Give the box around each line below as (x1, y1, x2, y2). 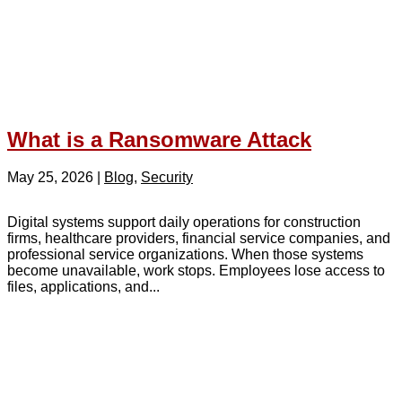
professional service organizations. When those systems (7, 247, 363, 263)
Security (141, 170, 193, 186)
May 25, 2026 (7, 170, 93, 186)
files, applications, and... (7, 279, 160, 295)
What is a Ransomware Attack (7, 127, 311, 152)
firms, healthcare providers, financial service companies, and (7, 231, 390, 247)
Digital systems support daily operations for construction (7, 214, 361, 231)
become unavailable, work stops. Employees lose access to (7, 263, 385, 279)
